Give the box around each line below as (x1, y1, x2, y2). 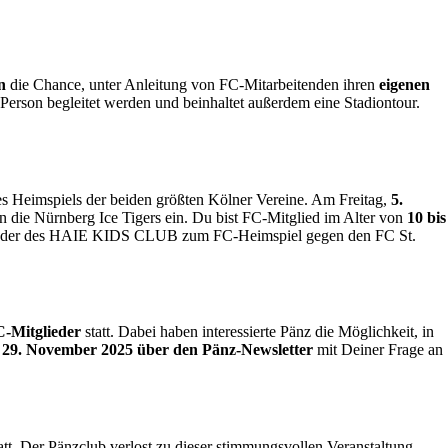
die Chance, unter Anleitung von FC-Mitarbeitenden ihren (6, 76, 379, 94)
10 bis (407, 208, 446, 226)
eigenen (379, 76, 430, 94)
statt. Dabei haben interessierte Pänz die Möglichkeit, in (81, 323, 434, 341)
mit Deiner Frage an (313, 341, 443, 359)
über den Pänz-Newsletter (137, 341, 313, 359)
